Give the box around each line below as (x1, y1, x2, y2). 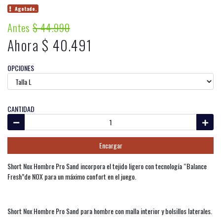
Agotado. (15, 4, 37, 12)
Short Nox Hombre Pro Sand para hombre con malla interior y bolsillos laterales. (7, 205, 212, 216)
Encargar (99, 140, 122, 151)
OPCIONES (7, 63, 34, 73)
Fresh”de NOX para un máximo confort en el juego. (7, 171, 136, 182)
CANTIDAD (7, 103, 35, 114)
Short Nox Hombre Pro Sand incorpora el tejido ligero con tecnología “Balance (7, 160, 207, 171)
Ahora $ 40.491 (7, 35, 92, 55)
